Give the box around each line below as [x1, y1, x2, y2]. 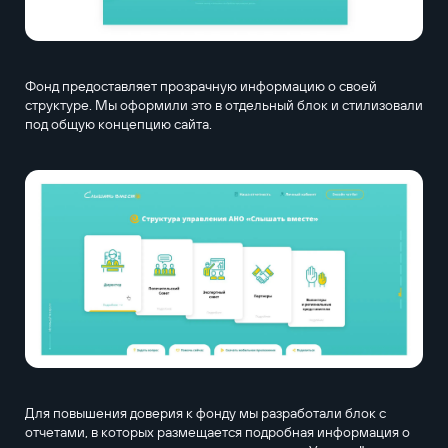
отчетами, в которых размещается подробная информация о [24, 423, 410, 442]
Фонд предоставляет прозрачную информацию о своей [24, 76, 377, 95]
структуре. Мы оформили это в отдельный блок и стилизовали [24, 95, 423, 114]
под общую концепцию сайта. [24, 114, 212, 133]
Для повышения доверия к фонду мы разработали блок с [24, 404, 386, 423]
